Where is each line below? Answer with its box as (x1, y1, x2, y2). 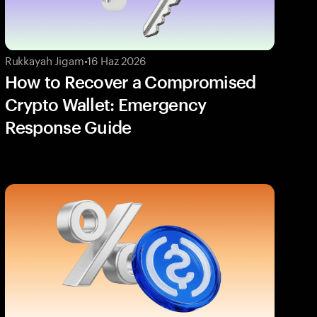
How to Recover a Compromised (4, 71, 256, 93)
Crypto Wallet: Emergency (4, 94, 207, 115)
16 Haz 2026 (87, 51, 146, 69)
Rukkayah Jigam (4, 51, 84, 69)
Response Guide (4, 117, 132, 138)
